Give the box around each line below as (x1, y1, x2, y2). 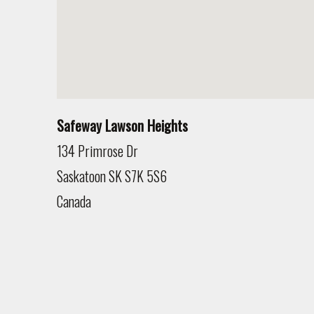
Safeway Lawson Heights (56, 114, 188, 136)
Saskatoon (56, 165, 109, 186)
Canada (56, 190, 91, 212)
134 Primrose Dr (56, 139, 138, 161)
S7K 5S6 (124, 165, 167, 186)
